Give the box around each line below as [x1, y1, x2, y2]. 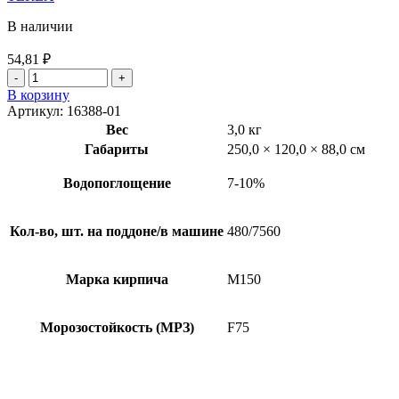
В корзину [7, 86, 69, 102]
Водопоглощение [62, 175, 171, 191]
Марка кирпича [65, 271, 168, 287]
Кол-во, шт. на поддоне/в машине [10, 223, 224, 239]
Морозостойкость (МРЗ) [39, 319, 194, 335]
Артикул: [7, 102, 67, 118]
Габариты [85, 141, 149, 157]
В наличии [7, 18, 73, 34]
